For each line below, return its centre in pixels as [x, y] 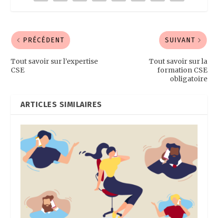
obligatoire [188, 79]
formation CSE [182, 70]
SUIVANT [180, 40]
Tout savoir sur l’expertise [54, 62]
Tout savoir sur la [178, 62]
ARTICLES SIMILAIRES [61, 105]
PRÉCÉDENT [44, 40]
